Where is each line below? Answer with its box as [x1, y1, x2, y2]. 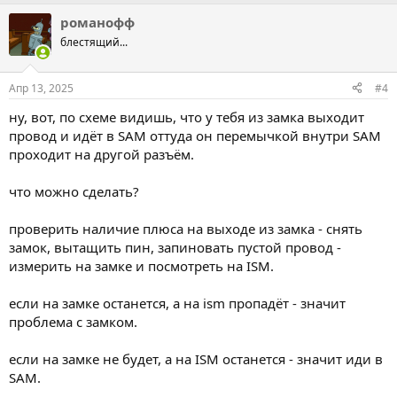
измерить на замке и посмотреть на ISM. [9, 256, 274, 275]
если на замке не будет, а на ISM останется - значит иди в [9, 349, 383, 368]
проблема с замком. [9, 312, 137, 331]
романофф [60, 13, 135, 31]
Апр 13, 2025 [9, 80, 74, 96]
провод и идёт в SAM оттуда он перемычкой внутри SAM [9, 126, 381, 144]
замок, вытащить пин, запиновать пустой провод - [9, 237, 341, 256]
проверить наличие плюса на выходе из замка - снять [9, 219, 362, 237]
